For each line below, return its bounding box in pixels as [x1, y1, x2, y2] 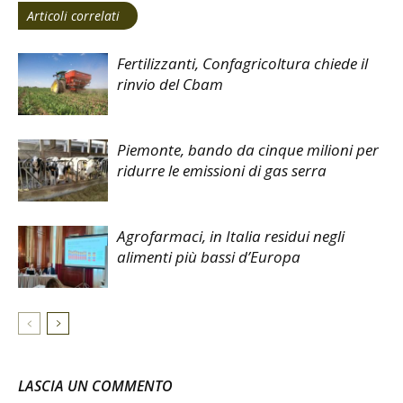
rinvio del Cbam [117, 74, 223, 95]
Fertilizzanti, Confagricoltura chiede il [117, 53, 368, 75]
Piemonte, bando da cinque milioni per [117, 139, 379, 161]
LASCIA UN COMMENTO [18, 376, 173, 397]
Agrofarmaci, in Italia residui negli [117, 226, 345, 247]
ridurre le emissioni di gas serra [117, 160, 327, 182]
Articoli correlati [27, 7, 120, 25]
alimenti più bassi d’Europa [117, 246, 300, 268]
